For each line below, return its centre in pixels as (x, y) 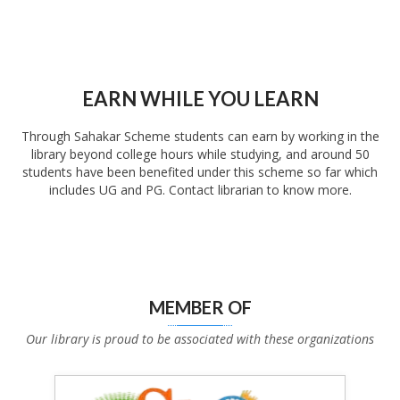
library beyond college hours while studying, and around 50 (200, 154)
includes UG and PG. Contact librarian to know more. (200, 190)
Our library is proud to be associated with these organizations (200, 339)
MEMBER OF (200, 307)
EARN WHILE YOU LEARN (200, 99)
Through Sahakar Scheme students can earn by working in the (200, 136)
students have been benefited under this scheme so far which (200, 172)
